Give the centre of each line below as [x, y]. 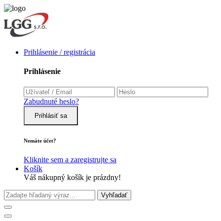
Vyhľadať [114, 195]
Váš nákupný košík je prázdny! [72, 178]
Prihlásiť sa [51, 115]
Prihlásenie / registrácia [59, 52]
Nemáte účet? [40, 140]
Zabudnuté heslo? [51, 101]
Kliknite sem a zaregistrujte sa [70, 160]
